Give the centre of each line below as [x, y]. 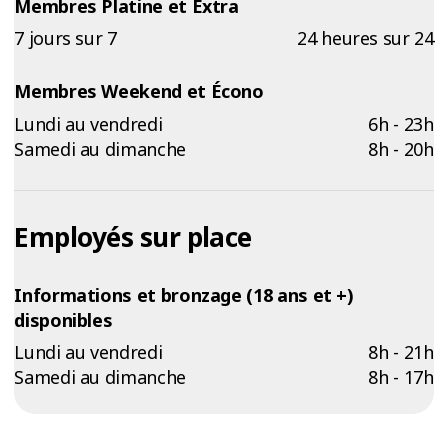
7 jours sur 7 [65, 37]
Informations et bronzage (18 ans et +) [183, 294]
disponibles [63, 319]
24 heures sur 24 [365, 37]
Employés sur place [133, 236]
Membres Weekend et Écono [139, 91]
